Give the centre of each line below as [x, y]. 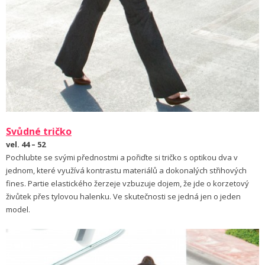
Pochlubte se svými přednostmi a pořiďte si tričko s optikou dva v [122, 158]
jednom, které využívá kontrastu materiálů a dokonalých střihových [126, 171]
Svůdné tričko [39, 132]
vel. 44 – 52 [26, 145]
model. [18, 210]
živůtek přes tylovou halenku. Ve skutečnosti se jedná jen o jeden [123, 197]
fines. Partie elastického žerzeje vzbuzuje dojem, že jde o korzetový [127, 184]
